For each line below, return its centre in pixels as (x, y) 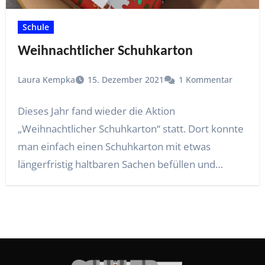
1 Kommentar (205, 80)
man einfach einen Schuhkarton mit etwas (114, 147)
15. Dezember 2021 (125, 80)
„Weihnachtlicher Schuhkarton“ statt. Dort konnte (130, 129)
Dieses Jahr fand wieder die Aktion (96, 111)
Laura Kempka (46, 80)
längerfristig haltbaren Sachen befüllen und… (120, 164)
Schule (35, 27)
